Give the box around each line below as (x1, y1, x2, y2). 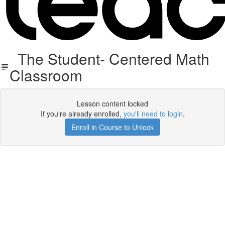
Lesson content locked (77, 98, 148, 108)
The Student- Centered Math (9, 48, 209, 69)
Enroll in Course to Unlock (71, 122, 154, 132)
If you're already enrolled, (40, 108, 124, 119)
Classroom (9, 64, 82, 86)
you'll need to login (123, 108, 183, 119)
